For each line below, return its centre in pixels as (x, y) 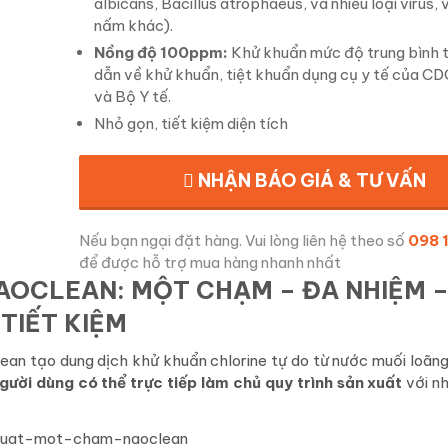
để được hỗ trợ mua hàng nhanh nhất (210, 263)
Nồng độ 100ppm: (161, 53)
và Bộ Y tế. (132, 97)
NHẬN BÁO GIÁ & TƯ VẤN (309, 181)
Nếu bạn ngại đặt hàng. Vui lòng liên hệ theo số (243, 241)
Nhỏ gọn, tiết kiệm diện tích (191, 124)
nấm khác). (133, 26)
